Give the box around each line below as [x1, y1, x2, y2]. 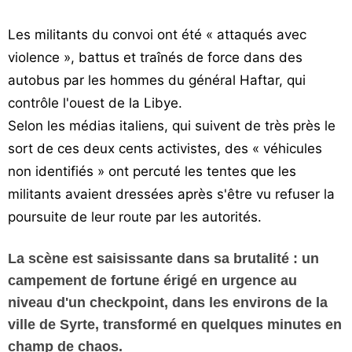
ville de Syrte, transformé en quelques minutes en [8, 317, 342, 332]
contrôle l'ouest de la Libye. [8, 95, 182, 111]
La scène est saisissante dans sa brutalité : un [8, 251, 319, 266]
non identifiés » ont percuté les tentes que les [8, 163, 296, 179]
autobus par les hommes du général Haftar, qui [8, 72, 306, 88]
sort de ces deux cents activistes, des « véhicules [8, 141, 322, 156]
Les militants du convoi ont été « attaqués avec [8, 27, 306, 42]
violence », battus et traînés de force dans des [8, 49, 302, 65]
